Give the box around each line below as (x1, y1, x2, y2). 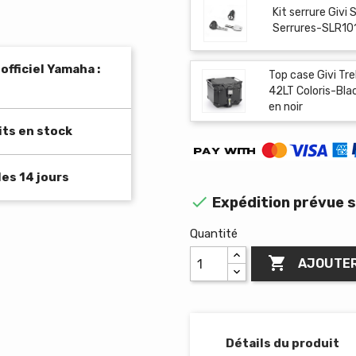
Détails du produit (226, 335, 339, 350)
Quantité (190, 226, 238, 241)
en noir (269, 99, 304, 114)
